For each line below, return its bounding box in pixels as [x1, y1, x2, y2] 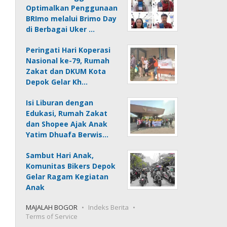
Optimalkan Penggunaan [26, 3, 118, 13]
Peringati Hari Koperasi [26, 45, 111, 55]
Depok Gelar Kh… [26, 77, 88, 87]
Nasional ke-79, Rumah [26, 56, 110, 65]
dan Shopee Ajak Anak [26, 119, 108, 129]
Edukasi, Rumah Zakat [26, 108, 108, 118]
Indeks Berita [88, 203, 129, 212]
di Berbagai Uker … [26, 24, 95, 34]
